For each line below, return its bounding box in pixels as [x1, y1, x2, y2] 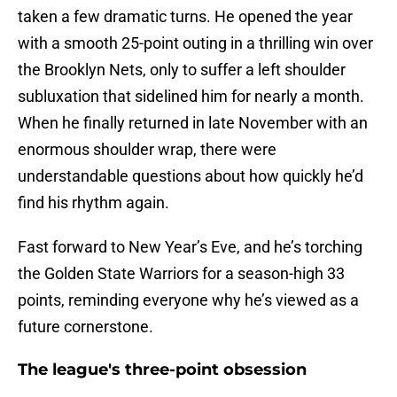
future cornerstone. [18, 317, 153, 337]
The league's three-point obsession [18, 360, 307, 380]
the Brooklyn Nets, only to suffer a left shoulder [18, 60, 346, 80]
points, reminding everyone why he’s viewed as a [18, 291, 359, 310]
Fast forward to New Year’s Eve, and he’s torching [18, 237, 362, 257]
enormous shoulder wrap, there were [18, 140, 276, 160]
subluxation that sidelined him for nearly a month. [18, 87, 364, 106]
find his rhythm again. [18, 193, 169, 213]
